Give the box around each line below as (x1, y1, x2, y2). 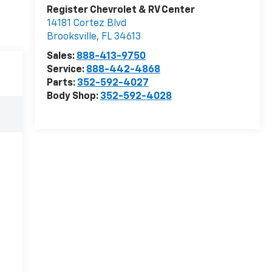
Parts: (46, 78, 77, 89)
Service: (46, 65, 86, 75)
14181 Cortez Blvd (46, 19, 126, 29)
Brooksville (46, 32, 97, 42)
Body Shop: (46, 92, 100, 102)
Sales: (46, 52, 76, 62)
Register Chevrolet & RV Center (46, 5, 195, 16)
